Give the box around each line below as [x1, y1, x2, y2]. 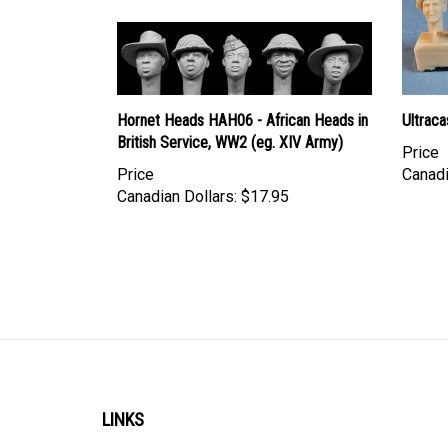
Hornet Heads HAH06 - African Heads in [117, 92, 368, 112]
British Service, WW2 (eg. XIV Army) [117, 114, 343, 134]
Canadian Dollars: [117, 168, 237, 188]
